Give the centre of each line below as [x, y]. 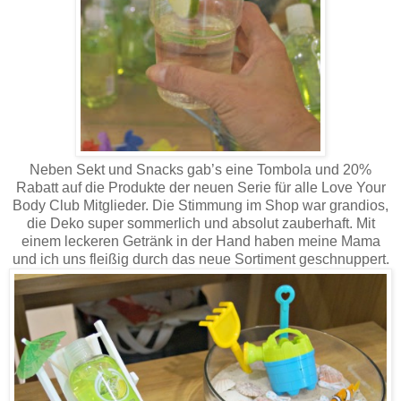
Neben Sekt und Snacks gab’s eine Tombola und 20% [200, 170]
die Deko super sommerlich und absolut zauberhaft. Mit [200, 224]
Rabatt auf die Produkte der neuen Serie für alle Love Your [200, 188]
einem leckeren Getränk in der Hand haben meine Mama [200, 242]
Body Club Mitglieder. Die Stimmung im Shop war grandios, [200, 206]
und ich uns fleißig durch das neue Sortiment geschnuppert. [200, 260]
